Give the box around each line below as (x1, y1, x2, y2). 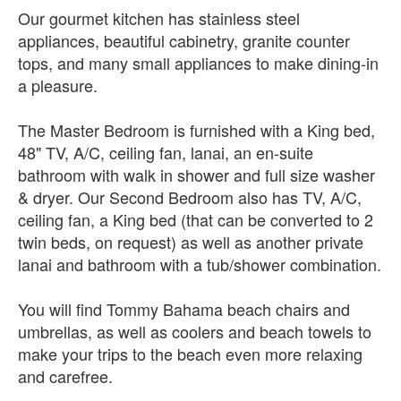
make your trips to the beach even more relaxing (18, 342, 363, 365)
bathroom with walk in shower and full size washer (18, 163, 375, 186)
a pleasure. (18, 73, 98, 97)
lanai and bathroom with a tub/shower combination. (18, 252, 381, 276)
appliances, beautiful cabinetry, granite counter (18, 29, 350, 52)
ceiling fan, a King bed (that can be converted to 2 (18, 208, 373, 231)
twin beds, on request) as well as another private (18, 230, 363, 253)
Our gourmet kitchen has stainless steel (18, 6, 300, 30)
